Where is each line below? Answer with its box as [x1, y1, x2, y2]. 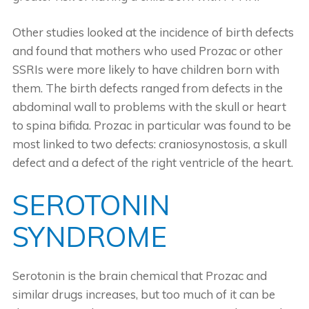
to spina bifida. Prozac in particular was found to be [12, 117, 291, 132]
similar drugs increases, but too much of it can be [12, 286, 275, 301]
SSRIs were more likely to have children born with [12, 61, 279, 77]
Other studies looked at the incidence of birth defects [12, 24, 294, 39]
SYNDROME [12, 219, 167, 254]
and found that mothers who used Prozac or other [12, 43, 283, 58]
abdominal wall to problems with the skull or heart [12, 99, 286, 114]
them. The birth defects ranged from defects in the [12, 80, 283, 95]
